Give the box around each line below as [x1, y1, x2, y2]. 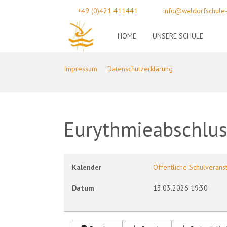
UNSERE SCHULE [153, 31, 204, 41]
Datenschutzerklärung [107, 64, 173, 73]
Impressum [64, 64, 97, 73]
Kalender [72, 162, 101, 172]
